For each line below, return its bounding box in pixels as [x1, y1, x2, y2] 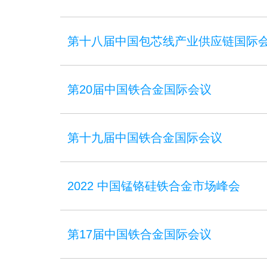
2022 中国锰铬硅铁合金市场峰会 [67, 179, 240, 193]
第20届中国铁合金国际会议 [67, 83, 212, 96]
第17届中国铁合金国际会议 [67, 228, 212, 241]
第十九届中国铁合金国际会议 [67, 131, 222, 144]
